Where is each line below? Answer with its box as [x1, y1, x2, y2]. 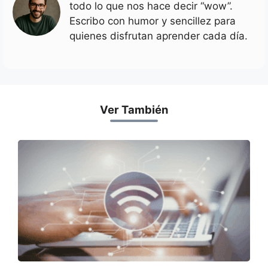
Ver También [100, 102, 168, 116]
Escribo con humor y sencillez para [69, 15, 236, 28]
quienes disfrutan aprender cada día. [69, 30, 248, 42]
